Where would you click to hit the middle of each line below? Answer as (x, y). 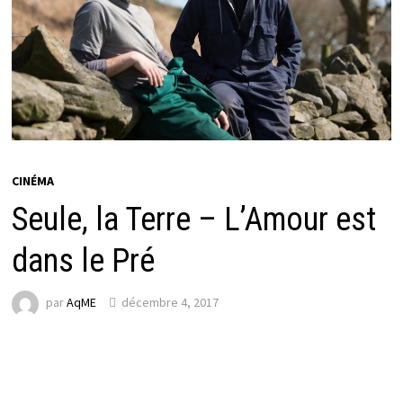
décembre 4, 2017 (170, 303)
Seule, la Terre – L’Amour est (193, 219)
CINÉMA (32, 180)
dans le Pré (83, 260)
